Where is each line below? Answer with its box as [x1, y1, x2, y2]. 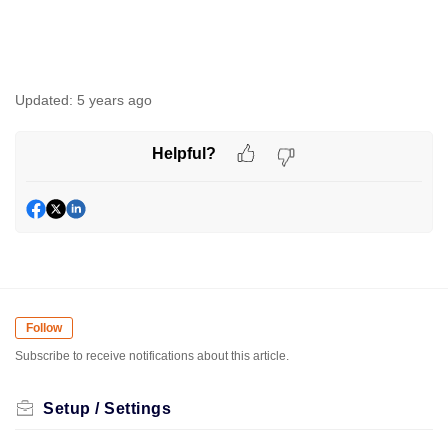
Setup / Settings [43, 399, 171, 417]
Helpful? [152, 145, 216, 163]
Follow [26, 320, 62, 335]
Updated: [15, 91, 73, 108]
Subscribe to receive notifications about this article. [15, 348, 289, 363]
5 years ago [77, 91, 152, 108]
